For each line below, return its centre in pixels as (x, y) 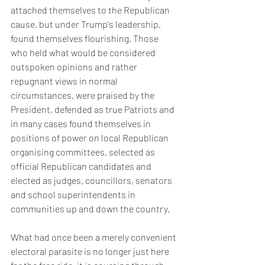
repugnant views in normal (65, 81)
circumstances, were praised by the (83, 95)
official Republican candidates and (82, 166)
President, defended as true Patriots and (93, 109)
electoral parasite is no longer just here (91, 251)
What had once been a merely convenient (94, 237)
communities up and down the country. (91, 209)
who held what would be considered (84, 52)
